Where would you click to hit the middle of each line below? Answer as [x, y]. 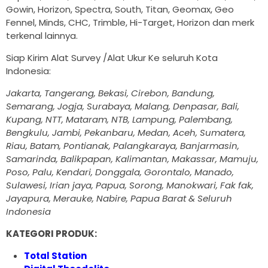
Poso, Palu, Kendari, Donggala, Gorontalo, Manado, [120, 172]
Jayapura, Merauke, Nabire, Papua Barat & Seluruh [119, 199]
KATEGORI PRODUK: [51, 234]
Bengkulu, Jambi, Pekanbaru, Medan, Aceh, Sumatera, [126, 133]
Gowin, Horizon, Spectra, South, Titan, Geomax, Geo [120, 10]
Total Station [55, 256]
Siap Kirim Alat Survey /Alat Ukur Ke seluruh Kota [112, 58]
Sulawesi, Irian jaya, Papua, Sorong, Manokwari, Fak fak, [130, 185]
